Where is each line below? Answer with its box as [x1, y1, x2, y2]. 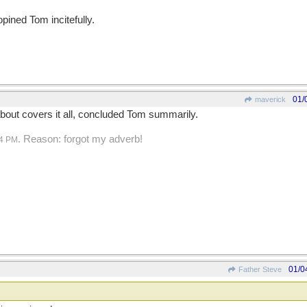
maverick [253, 95, 286, 103]
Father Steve [236, 265, 282, 273]
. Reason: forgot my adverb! [18, 134, 143, 145]
